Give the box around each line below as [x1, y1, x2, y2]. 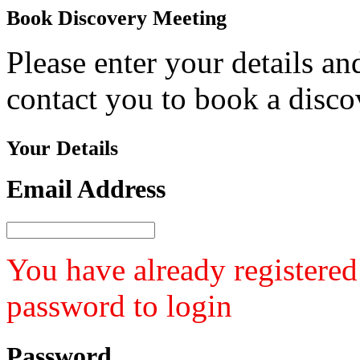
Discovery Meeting [52, 6, 227, 30]
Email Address [6, 174, 166, 203]
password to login [6, 288, 232, 324]
